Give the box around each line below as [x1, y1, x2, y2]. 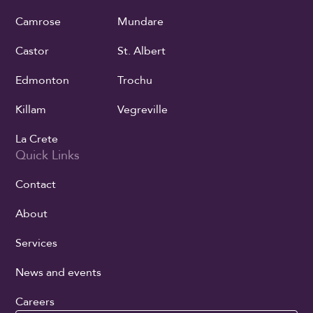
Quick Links [15, 146, 80, 164]
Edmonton [15, 72, 70, 88]
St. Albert [117, 43, 166, 59]
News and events [15, 264, 102, 280]
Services [15, 235, 58, 251]
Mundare [117, 13, 163, 29]
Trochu [117, 72, 152, 88]
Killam [15, 101, 47, 117]
